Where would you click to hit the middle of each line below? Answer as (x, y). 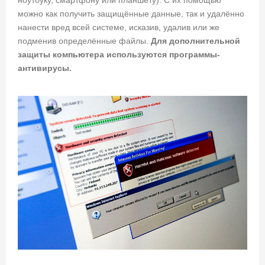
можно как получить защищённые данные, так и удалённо (131, 13)
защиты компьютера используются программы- (119, 54)
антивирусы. (45, 68)
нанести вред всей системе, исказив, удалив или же (119, 27)
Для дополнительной (195, 41)
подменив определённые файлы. (84, 41)
